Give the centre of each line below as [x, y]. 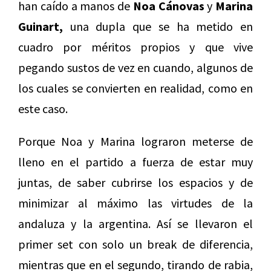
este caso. [43, 109]
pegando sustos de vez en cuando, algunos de [135, 68]
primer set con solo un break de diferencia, [135, 244]
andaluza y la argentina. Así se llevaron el [135, 224]
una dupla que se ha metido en [158, 27]
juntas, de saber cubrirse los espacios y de [135, 183]
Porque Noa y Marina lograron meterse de [135, 142]
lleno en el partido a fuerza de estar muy [135, 162]
